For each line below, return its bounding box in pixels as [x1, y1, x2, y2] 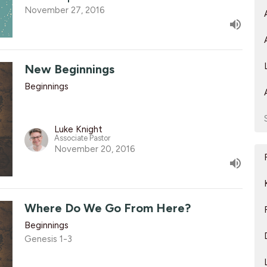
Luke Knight [54, 123, 103, 135]
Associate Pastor [54, 133, 110, 142]
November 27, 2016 [24, 5, 105, 16]
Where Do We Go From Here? [24, 200, 191, 215]
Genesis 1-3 [24, 233, 72, 244]
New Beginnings [24, 62, 114, 77]
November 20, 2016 [54, 143, 135, 154]
